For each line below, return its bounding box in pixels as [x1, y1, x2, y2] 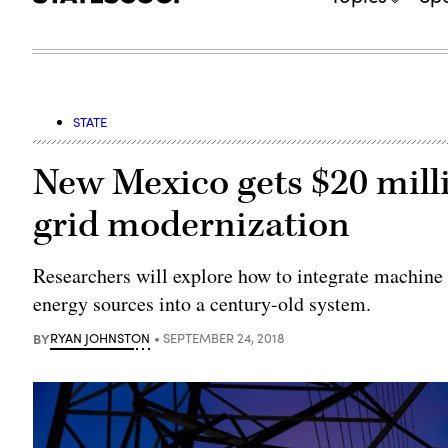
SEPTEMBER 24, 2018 [163, 328, 286, 347]
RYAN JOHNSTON [50, 328, 151, 347]
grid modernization [33, 200, 351, 249]
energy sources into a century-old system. [33, 289, 372, 317]
